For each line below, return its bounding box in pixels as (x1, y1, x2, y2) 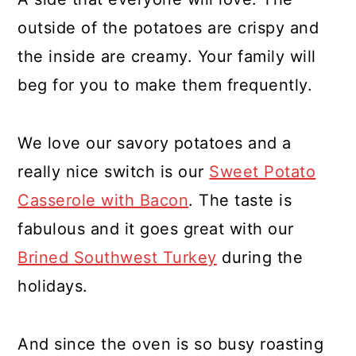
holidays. (17, 277, 88, 296)
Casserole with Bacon (17, 191, 189, 210)
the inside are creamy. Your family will (17, 47, 316, 66)
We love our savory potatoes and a (17, 133, 292, 153)
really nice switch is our (17, 162, 210, 181)
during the (216, 248, 304, 267)
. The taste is (188, 191, 292, 210)
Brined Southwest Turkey (17, 248, 217, 267)
